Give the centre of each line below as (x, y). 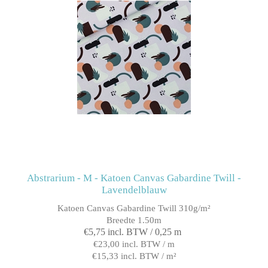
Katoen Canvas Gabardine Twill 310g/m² (134, 208)
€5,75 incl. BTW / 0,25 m (133, 232)
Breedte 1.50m (134, 220)
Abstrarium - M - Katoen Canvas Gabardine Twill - (134, 178)
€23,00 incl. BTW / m (134, 244)
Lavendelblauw (134, 190)
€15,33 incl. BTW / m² (134, 256)
